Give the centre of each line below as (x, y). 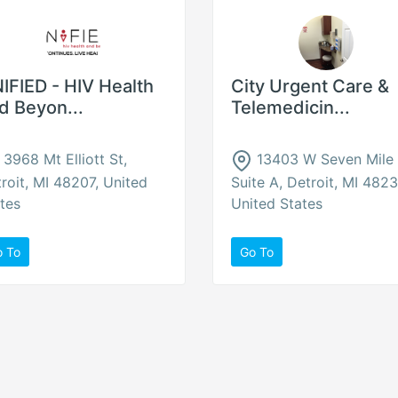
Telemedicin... (291, 107)
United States (277, 203)
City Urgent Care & (310, 86)
